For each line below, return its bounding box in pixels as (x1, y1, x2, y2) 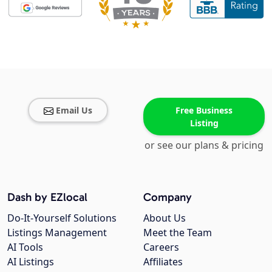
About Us (143, 211, 186, 225)
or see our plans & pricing (144, 138, 263, 152)
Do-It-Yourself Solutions (7, 211, 117, 225)
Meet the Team (143, 225, 212, 239)
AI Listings (7, 254, 54, 268)
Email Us (56, 104, 92, 116)
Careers (143, 240, 179, 254)
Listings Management (7, 225, 107, 239)
